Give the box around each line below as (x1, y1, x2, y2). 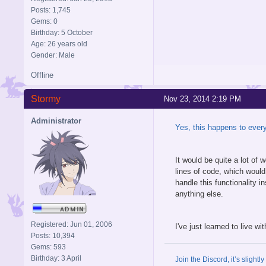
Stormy (31, 93, 61, 104)
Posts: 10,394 (31, 231, 75, 240)
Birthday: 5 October (31, 28, 93, 37)
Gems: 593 (31, 242, 66, 251)
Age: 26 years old (31, 39, 87, 48)
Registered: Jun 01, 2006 (31, 220, 112, 229)
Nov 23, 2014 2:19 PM (164, 94, 241, 103)
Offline (31, 70, 53, 80)
